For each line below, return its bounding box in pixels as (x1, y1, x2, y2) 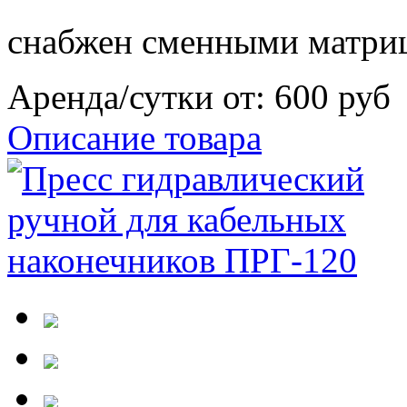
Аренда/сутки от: (7, 76, 274, 116)
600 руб (274, 76, 391, 116)
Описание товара (7, 117, 262, 157)
